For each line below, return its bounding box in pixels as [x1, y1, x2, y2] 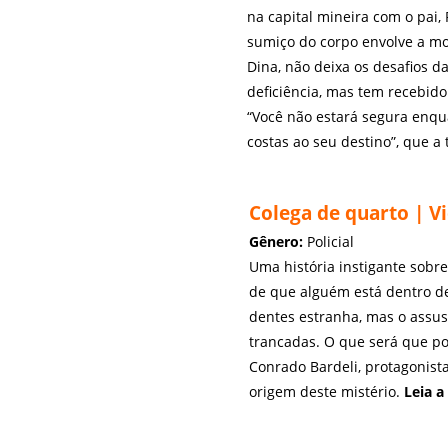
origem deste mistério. [249, 382, 404, 401]
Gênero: [249, 232, 303, 251]
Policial [303, 232, 354, 251]
